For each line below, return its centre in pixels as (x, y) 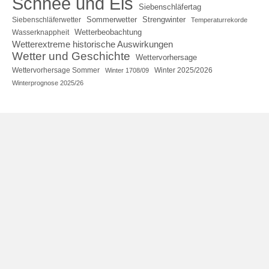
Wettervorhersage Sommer (56, 70)
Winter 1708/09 (127, 70)
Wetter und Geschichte (71, 56)
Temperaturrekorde (219, 20)
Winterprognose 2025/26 (48, 83)
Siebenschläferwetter (47, 20)
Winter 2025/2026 (183, 70)
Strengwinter (164, 19)
